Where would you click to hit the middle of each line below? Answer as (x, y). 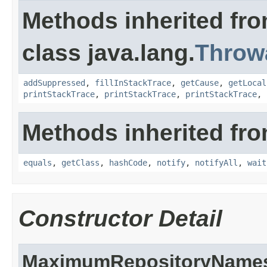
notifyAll (216, 163)
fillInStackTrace (133, 83)
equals (38, 163)
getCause (200, 83)
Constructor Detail (120, 218)
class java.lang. (108, 53)
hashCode (128, 163)
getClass (80, 163)
